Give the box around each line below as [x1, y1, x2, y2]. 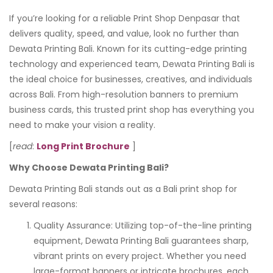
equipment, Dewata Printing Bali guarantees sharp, [34, 234, 249, 247]
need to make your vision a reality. [9, 118, 155, 131]
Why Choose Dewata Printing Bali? [9, 161, 169, 174]
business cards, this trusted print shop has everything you [9, 103, 254, 116]
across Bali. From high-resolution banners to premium [9, 88, 238, 101]
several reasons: [9, 197, 77, 210]
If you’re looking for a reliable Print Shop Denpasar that [9, 12, 240, 24]
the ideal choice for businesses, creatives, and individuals [9, 73, 252, 85]
